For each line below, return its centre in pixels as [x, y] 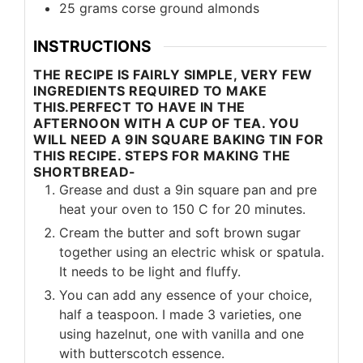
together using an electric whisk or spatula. [192, 252]
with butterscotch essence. [142, 353]
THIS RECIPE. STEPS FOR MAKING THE [162, 155]
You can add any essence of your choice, [186, 295]
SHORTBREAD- [85, 171]
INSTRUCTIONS [92, 47]
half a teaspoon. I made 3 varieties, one [180, 314]
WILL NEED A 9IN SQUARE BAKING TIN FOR [179, 139]
